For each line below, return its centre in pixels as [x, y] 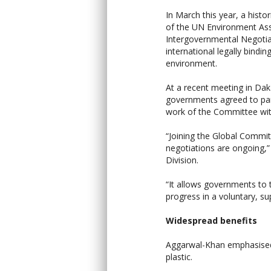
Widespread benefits [211, 220]
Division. [183, 160]
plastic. [180, 257]
